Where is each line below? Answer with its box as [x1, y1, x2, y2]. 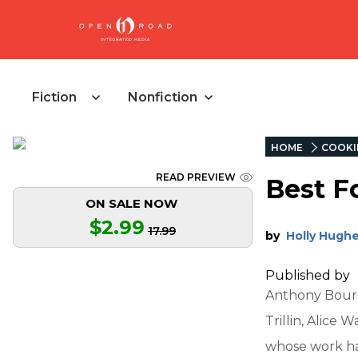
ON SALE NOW [86, 196, 177, 211]
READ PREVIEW [156, 171, 236, 183]
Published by [265, 267, 353, 283]
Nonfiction [128, 89, 197, 105]
